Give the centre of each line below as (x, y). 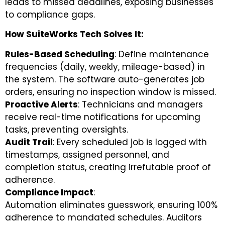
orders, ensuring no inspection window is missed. (110, 92)
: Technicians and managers (140, 104)
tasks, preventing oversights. (67, 129)
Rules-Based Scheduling (60, 54)
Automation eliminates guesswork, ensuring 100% (111, 205)
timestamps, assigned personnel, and (87, 154)
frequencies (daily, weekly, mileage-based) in (105, 67)
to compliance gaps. (50, 14)
